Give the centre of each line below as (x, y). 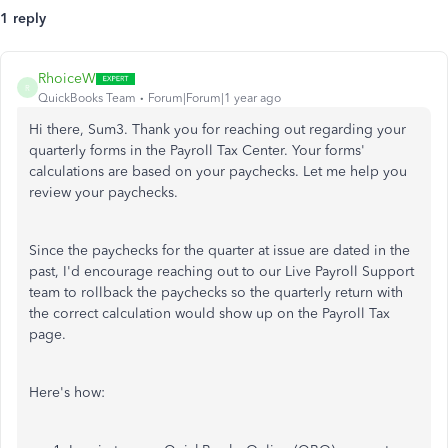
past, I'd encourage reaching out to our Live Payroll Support (221, 271)
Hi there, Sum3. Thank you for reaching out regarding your (217, 129)
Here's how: (67, 392)
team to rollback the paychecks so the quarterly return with (216, 292)
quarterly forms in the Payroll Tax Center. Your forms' (197, 150)
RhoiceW (67, 78)
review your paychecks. (103, 192)
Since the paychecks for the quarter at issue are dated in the (219, 250)
